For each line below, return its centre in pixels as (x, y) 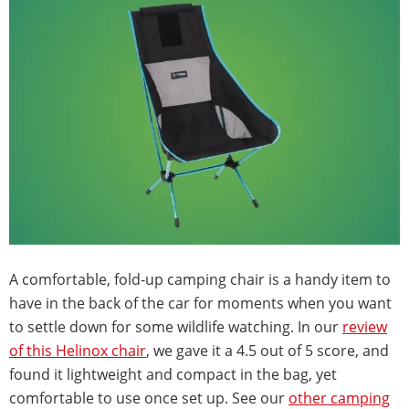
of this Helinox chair (78, 351)
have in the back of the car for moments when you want (200, 304)
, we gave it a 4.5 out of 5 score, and (267, 351)
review (365, 327)
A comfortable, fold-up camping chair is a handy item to (200, 280)
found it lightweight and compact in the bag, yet (173, 375)
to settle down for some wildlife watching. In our (176, 327)
